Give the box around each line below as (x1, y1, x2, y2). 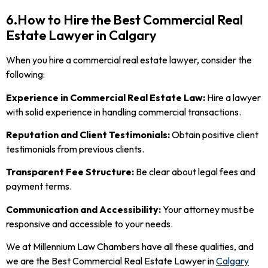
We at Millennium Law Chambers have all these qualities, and (6, 240, 254, 253)
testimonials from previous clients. (6, 143, 144, 156)
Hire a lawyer (205, 91, 261, 103)
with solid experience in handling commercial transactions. (6, 105, 241, 118)
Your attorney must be (163, 203, 254, 215)
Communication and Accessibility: (6, 203, 163, 215)
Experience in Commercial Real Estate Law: (6, 91, 205, 103)
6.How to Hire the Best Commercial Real (6, 11, 243, 29)
